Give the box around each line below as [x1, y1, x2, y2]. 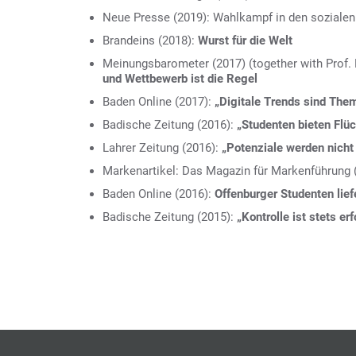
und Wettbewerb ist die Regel [103, 72, 257, 86]
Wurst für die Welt [198, 33, 292, 48]
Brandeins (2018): [103, 33, 198, 48]
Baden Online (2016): [103, 187, 215, 201]
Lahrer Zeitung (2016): [103, 141, 222, 155]
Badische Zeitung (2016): [103, 118, 237, 132]
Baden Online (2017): [103, 95, 215, 109]
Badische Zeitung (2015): [103, 210, 237, 224]
